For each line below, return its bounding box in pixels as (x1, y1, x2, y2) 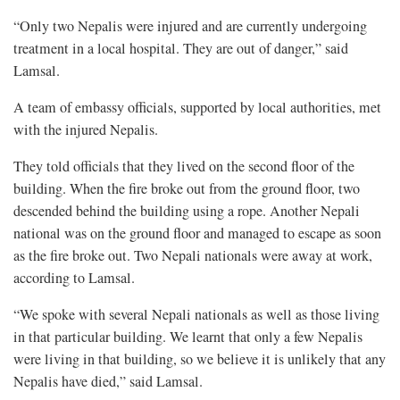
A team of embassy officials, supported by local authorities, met (13, 96, 381, 117)
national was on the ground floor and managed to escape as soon (13, 222, 381, 243)
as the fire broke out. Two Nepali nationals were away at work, (13, 245, 372, 265)
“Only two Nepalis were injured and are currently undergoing (13, 15, 367, 36)
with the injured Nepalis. (13, 119, 158, 139)
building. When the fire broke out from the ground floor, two (13, 178, 360, 198)
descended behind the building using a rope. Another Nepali (13, 200, 360, 221)
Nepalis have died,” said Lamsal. (13, 371, 203, 391)
